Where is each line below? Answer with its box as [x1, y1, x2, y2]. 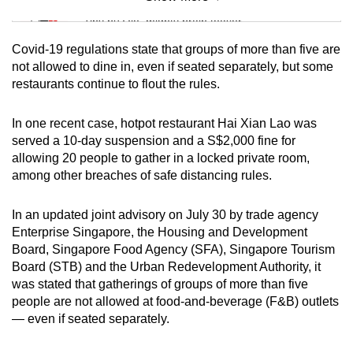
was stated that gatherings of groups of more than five [12, 277, 308, 291]
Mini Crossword [84, 58, 177, 72]
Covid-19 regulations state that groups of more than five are [12, 42, 340, 56]
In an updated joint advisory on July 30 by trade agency [12, 207, 318, 221]
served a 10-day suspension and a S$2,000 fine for [12, 133, 295, 147]
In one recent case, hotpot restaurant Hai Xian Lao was [12, 116, 317, 130]
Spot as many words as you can [84, 143, 243, 157]
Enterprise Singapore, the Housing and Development [12, 225, 307, 239]
